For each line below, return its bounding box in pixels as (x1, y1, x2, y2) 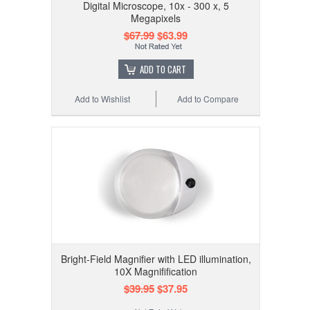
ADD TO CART (139, 62, 186, 77)
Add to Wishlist (75, 93, 131, 105)
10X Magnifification (114, 264, 197, 279)
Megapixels (131, 11, 181, 26)
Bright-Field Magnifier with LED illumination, (60, 252, 251, 266)
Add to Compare (177, 93, 239, 105)
